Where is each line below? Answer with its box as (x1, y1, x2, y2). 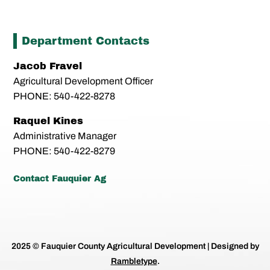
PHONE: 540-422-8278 (13, 90, 116, 101)
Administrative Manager (13, 130, 117, 141)
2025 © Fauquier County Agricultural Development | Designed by (11, 242, 259, 251)
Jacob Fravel (13, 60, 83, 71)
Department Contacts (22, 34, 150, 47)
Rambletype (110, 257, 157, 266)
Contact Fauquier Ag (13, 174, 107, 183)
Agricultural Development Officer (13, 75, 154, 86)
